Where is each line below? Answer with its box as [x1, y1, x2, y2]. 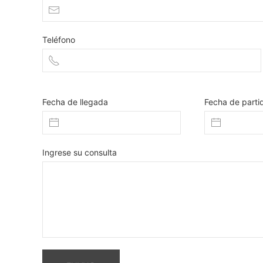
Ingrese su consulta [42, 147, 117, 157]
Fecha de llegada [42, 97, 109, 107]
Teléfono [42, 35, 76, 45]
